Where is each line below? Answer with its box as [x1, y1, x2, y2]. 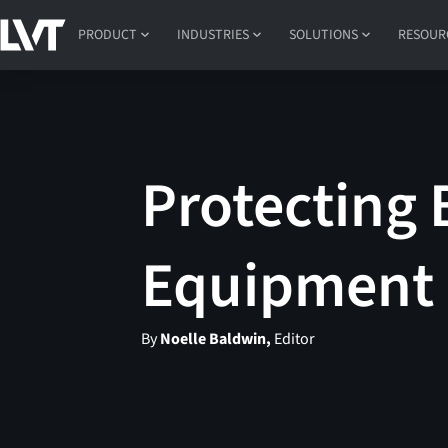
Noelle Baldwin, [160, 328, 272, 351]
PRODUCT [78, 24, 138, 45]
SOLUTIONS [289, 24, 359, 45]
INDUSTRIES [177, 24, 250, 45]
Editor [271, 328, 316, 351]
